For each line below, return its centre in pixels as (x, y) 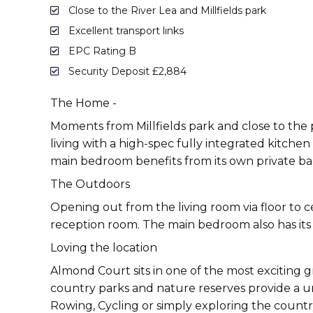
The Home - (83, 103)
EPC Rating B (101, 51)
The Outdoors (90, 184)
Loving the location (104, 247)
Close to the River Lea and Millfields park (166, 10)
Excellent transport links (125, 30)
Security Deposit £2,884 (126, 71)
